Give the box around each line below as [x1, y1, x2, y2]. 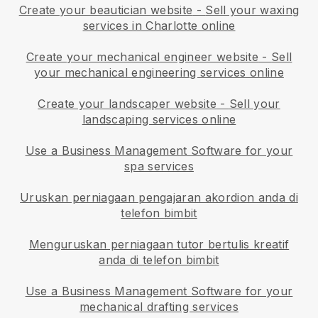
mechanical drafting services [79, 299, 238, 314]
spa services [124, 158, 194, 173]
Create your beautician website [18, 2, 193, 17]
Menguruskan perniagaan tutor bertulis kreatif [28, 236, 290, 251]
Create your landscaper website [38, 96, 216, 111]
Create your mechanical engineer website [26, 49, 259, 64]
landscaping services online [82, 111, 236, 126]
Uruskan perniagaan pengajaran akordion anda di [20, 190, 298, 204]
